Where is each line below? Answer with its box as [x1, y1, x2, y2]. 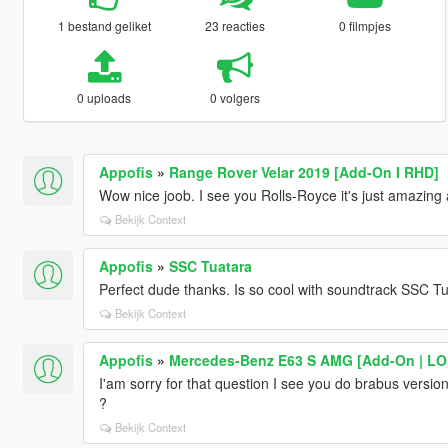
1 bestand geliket [57, 16, 151, 34]
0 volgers [209, 88, 260, 106]
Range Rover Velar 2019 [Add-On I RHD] [168, 161, 439, 182]
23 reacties [204, 16, 265, 34]
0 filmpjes [339, 16, 392, 34]
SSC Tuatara [168, 255, 252, 276]
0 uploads [77, 88, 132, 106]
